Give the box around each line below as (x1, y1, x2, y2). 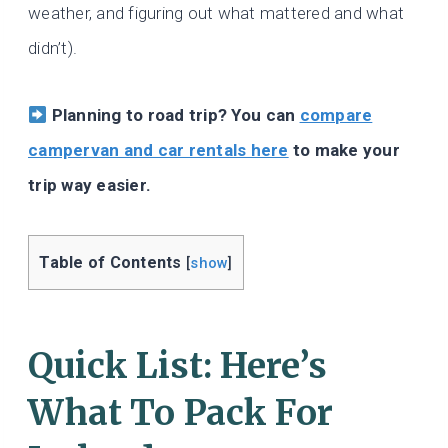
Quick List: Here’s (28, 343, 327, 388)
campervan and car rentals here (28, 140, 289, 161)
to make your (288, 140, 400, 161)
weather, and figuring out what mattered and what (28, 3, 405, 24)
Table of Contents (39, 253, 182, 273)
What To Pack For (28, 390, 333, 435)
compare (299, 105, 373, 126)
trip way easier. (28, 175, 152, 196)
